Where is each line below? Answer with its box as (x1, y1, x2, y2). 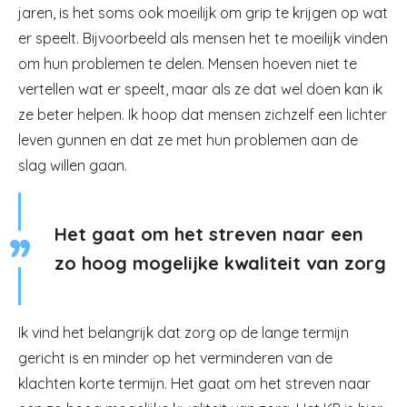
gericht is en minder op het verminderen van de (18, 349, 333, 367)
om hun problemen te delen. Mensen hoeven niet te (18, 55, 357, 73)
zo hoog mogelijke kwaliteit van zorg (55, 252, 386, 274)
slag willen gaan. (18, 156, 127, 174)
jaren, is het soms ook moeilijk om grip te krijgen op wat (18, 4, 388, 22)
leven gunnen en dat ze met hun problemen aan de (18, 131, 358, 149)
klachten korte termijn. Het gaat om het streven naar (18, 374, 371, 392)
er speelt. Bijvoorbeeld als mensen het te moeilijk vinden (18, 29, 388, 47)
